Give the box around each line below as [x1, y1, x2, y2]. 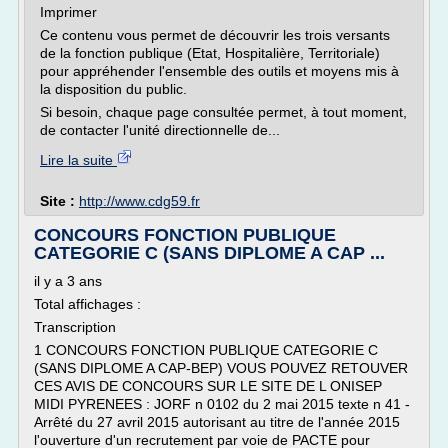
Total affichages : [34, 296, 141, 312]
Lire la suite [40, 152, 117, 168]
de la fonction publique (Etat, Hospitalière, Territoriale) [40, 45, 380, 61]
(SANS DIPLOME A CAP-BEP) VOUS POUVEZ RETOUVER [34, 360, 408, 376]
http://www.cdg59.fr [79, 193, 200, 209]
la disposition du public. [40, 81, 191, 97]
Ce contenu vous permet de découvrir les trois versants [40, 27, 390, 43]
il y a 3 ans [34, 273, 102, 289]
